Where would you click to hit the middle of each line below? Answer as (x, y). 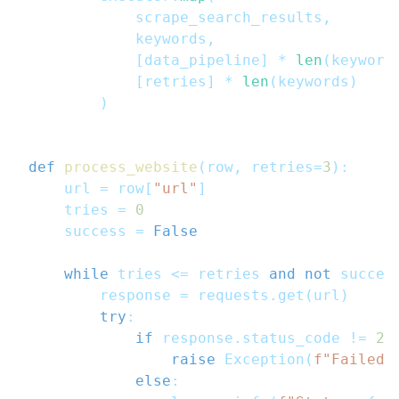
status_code (296, 338)
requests (229, 296)
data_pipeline (202, 61)
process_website (131, 167)
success (82, 232)
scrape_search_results (175, 18)
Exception (260, 360)
